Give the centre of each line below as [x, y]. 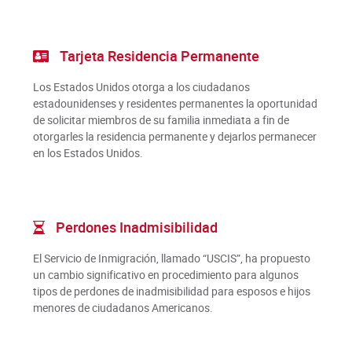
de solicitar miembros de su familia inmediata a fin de [161, 120]
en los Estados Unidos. [88, 153]
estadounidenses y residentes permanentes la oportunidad [175, 103]
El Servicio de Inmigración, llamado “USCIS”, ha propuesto [171, 258]
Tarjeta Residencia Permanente [158, 57]
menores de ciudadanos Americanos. [123, 308]
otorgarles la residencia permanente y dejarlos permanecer [174, 136]
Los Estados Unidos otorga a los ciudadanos [141, 87]
